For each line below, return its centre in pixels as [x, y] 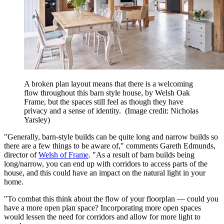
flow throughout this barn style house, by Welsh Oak [107, 92]
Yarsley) [37, 119]
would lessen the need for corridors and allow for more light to [102, 216]
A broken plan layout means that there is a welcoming [108, 83]
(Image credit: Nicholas [162, 110]
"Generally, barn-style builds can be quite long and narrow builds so [111, 136]
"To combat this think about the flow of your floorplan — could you [111, 198]
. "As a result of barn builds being [141, 154]
